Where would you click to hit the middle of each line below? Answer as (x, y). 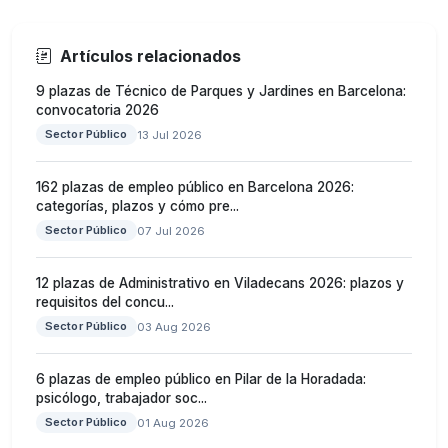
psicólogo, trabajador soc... (121, 398)
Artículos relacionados (150, 56)
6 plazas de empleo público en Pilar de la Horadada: (201, 379)
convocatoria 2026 (97, 110)
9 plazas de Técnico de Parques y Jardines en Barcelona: (221, 91)
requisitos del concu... (105, 302)
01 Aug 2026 (172, 422)
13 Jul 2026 (169, 134)
